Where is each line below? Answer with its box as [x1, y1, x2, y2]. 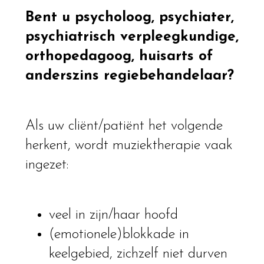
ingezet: [25, 158, 68, 173]
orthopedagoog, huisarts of [25, 49, 213, 64]
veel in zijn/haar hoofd [48, 208, 178, 223]
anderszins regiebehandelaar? [25, 68, 234, 83]
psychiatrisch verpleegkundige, [25, 29, 239, 44]
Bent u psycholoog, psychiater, [25, 10, 234, 25]
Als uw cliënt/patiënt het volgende [25, 119, 223, 134]
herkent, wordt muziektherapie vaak [25, 138, 233, 153]
